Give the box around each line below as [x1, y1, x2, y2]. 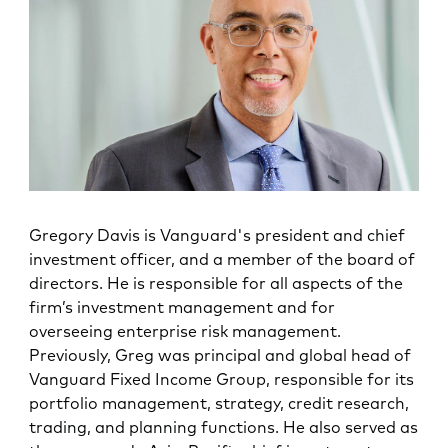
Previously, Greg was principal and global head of [29, 344, 412, 365]
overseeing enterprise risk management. [29, 320, 342, 341]
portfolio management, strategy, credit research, [29, 392, 410, 413]
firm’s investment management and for [29, 296, 336, 317]
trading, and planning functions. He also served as [29, 416, 419, 437]
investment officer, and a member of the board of [29, 248, 416, 269]
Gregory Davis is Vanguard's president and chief [29, 224, 406, 245]
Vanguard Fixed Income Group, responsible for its [29, 368, 415, 389]
